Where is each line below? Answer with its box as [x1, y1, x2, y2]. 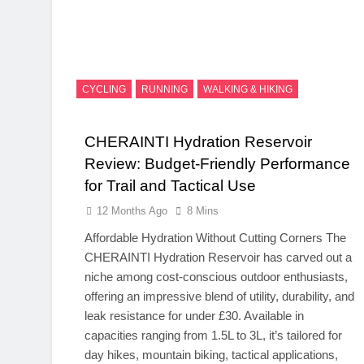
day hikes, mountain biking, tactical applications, [84, 348, 338, 362]
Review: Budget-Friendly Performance [84, 155, 350, 172]
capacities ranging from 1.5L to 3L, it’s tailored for [84, 328, 342, 342]
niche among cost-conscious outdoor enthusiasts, [84, 270, 348, 284]
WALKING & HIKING [203, 84, 292, 95]
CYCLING [82, 84, 126, 95]
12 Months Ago [97, 205, 167, 217]
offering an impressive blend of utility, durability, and [84, 289, 354, 303]
